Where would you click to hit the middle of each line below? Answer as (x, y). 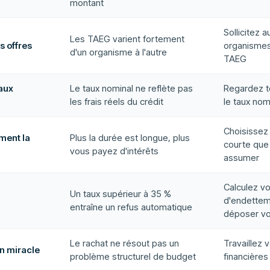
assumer (241, 158)
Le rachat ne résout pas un (124, 243)
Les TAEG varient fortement (127, 39)
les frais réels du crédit (117, 102)
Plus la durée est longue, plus (130, 138)
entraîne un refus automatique (131, 207)
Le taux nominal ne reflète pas (131, 88)
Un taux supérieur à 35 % (121, 194)
